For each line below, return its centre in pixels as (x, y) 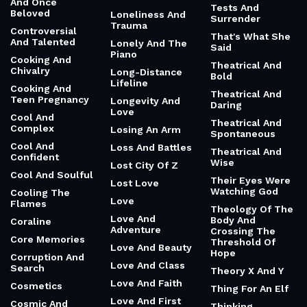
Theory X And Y (247, 271)
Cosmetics (36, 286)
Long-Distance (146, 72)
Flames (28, 204)
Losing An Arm (146, 130)
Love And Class (148, 265)
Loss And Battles (151, 147)
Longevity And (145, 101)
